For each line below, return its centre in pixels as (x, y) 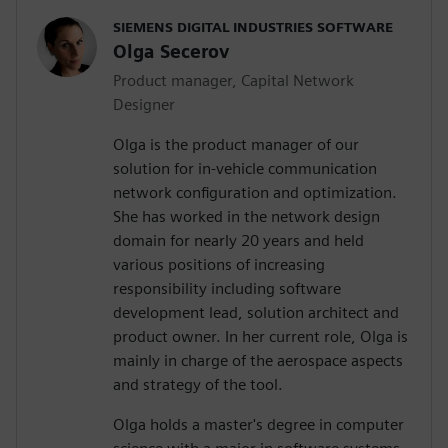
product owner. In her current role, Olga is (260, 336)
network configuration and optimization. (255, 192)
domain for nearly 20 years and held (238, 240)
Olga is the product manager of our (236, 144)
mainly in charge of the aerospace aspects (258, 360)
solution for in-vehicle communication (245, 168)
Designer (144, 104)
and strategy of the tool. (198, 384)
